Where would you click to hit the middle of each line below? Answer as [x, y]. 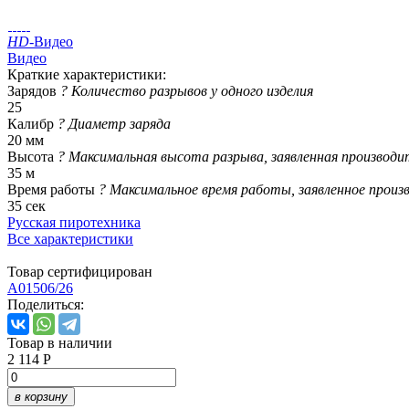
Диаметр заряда [120, 123]
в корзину [41, 396]
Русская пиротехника [74, 222]
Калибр [32, 123]
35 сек [26, 205]
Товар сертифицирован [80, 271]
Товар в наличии [60, 342]
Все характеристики [70, 238]
